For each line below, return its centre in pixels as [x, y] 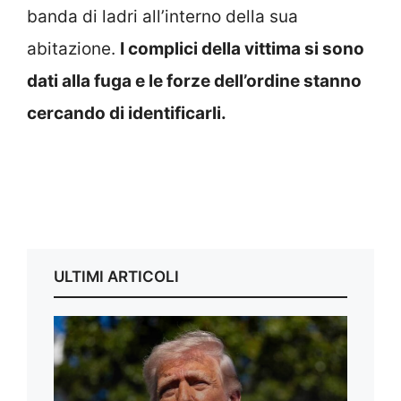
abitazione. [73, 49]
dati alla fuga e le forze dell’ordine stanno [194, 81]
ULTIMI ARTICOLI [116, 277]
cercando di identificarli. [127, 114]
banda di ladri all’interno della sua [162, 17]
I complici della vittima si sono [242, 49]
